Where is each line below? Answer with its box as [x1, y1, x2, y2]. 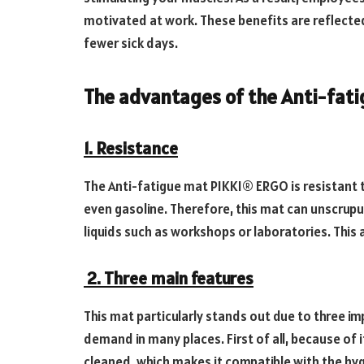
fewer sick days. [84, 34, 178, 53]
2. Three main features [84, 267, 253, 290]
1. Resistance [84, 136, 178, 159]
